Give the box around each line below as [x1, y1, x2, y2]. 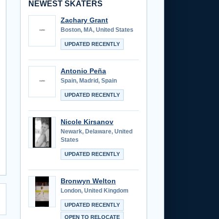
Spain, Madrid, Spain [61, 77, 117, 84]
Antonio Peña [61, 66, 106, 75]
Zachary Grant [61, 16, 108, 24]
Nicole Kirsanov [61, 117, 113, 126]
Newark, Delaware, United [61, 128, 132, 135]
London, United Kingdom [61, 187, 129, 194]
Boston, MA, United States [61, 26, 133, 33]
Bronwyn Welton [61, 176, 116, 185]
